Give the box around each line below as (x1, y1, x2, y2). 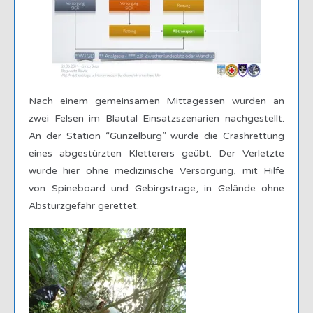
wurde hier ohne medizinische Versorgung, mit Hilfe (29, 165, 284, 177)
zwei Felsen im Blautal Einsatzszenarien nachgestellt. (29, 112, 284, 124)
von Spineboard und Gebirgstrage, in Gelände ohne (29, 182, 284, 194)
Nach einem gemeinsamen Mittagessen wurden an (29, 95, 284, 107)
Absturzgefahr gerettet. (29, 200, 139, 212)
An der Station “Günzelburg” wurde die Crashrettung (29, 130, 284, 142)
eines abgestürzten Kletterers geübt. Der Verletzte (29, 147, 284, 159)
